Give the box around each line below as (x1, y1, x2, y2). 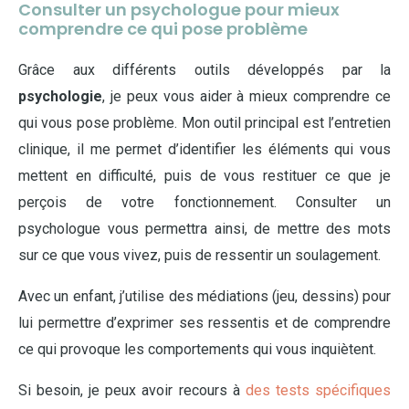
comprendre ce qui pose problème (18, 17, 308, 40)
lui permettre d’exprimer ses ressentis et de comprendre (18, 314, 391, 331)
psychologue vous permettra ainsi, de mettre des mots (18, 220, 391, 237)
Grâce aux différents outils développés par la (18, 61, 391, 79)
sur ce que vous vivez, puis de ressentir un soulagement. (18, 246, 381, 264)
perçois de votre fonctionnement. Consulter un (18, 194, 391, 211)
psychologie (18, 88, 102, 105)
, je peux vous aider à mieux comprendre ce (102, 88, 391, 105)
